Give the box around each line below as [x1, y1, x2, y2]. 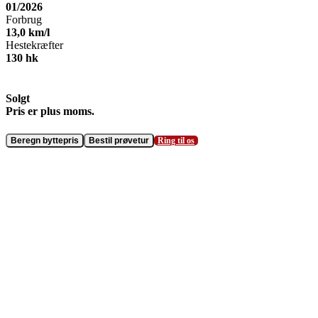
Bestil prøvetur [89, 135, 149, 146]
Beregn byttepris [11, 135, 79, 146]
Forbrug [6, 13, 42, 26]
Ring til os [158, 135, 194, 146]
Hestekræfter [6, 39, 63, 52]
